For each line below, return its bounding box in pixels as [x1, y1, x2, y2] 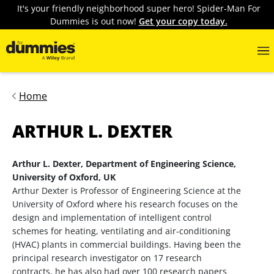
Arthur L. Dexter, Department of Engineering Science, [12, 158, 236, 169]
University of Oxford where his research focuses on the [12, 198, 238, 210]
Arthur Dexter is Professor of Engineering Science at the [12, 185, 241, 196]
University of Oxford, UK [12, 171, 116, 183]
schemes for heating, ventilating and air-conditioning [12, 225, 231, 237]
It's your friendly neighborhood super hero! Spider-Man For [17, 2, 261, 14]
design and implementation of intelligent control [12, 212, 212, 223]
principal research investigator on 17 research [12, 252, 202, 264]
